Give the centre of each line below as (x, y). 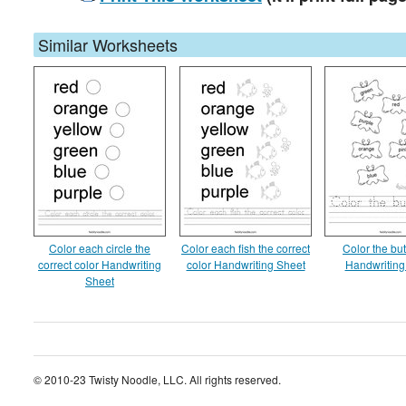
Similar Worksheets (108, 44)
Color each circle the (100, 248)
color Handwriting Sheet (246, 264)
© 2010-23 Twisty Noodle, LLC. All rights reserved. (157, 380)
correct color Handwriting (100, 264)
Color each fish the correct (246, 248)
